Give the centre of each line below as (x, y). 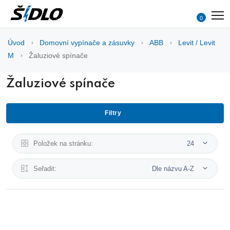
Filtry (113, 113)
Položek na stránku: (63, 143)
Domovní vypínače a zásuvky (87, 42)
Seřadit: (45, 168)
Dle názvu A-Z (174, 168)
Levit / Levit (197, 42)
